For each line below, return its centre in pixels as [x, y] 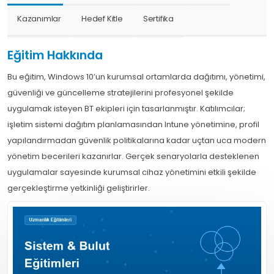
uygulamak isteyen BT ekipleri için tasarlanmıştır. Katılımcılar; [126, 109]
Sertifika [158, 19]
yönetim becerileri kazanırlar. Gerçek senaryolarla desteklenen [133, 156]
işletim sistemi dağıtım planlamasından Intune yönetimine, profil [133, 124]
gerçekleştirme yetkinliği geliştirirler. [79, 188]
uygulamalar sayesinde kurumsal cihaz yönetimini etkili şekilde [132, 172]
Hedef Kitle [102, 19]
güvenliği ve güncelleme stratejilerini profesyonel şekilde [120, 93]
